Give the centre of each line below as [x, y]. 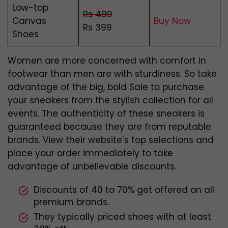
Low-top [30, 8]
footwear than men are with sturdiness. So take [112, 74]
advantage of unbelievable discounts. [92, 167]
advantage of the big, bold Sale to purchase [106, 87]
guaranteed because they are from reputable [109, 127]
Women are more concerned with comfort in [107, 61]
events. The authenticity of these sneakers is [106, 114]
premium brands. [71, 202]
